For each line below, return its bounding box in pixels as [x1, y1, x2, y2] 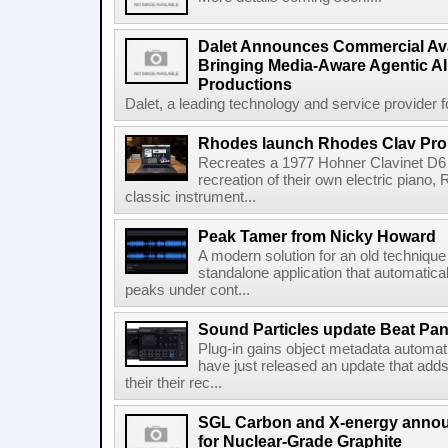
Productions [198, 75, 292, 93]
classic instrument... [125, 189, 256, 205]
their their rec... [125, 375, 222, 391]
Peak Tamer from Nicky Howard [198, 227, 436, 245]
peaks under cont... [125, 282, 250, 298]
